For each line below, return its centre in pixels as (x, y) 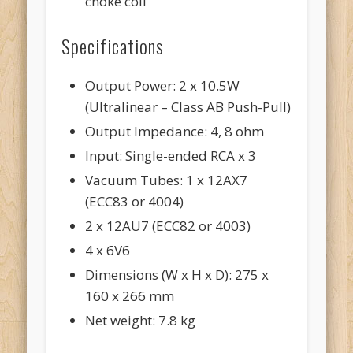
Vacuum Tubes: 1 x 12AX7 (167, 180)
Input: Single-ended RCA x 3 (171, 155)
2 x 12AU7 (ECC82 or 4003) (168, 225)
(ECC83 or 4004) (135, 201)
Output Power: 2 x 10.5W (163, 85)
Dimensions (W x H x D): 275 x (177, 274)
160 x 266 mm (130, 295)
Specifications (113, 45)
